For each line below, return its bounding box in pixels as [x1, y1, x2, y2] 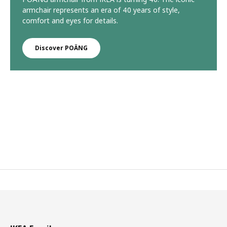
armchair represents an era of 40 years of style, [22, 5, 180, 15]
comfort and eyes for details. [22, 15, 118, 25]
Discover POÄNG [35, 43, 88, 52]
